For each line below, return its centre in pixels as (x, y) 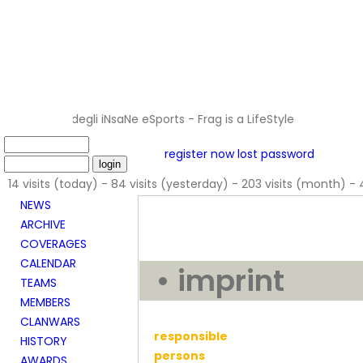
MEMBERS (45, 302)
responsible (190, 336)
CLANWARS (50, 322)
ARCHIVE (43, 224)
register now (199, 154)
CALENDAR (48, 263)
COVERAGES (53, 244)
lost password (276, 154)
